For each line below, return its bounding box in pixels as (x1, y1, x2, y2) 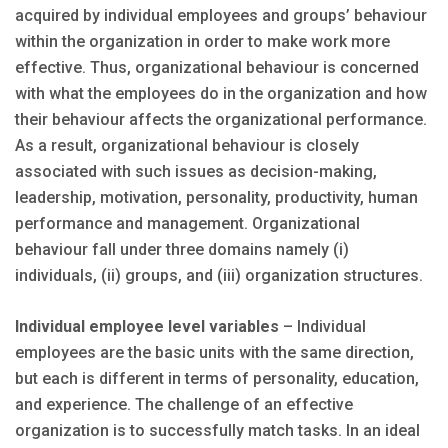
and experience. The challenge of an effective (15, 395, 353, 415)
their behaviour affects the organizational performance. (15, 110, 427, 130)
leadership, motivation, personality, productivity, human (15, 188, 418, 208)
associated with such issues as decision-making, (15, 162, 377, 182)
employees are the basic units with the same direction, (15, 343, 414, 363)
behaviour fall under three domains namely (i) (15, 240, 349, 260)
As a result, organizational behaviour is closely (15, 136, 359, 156)
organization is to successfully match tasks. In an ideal (15, 421, 420, 441)
